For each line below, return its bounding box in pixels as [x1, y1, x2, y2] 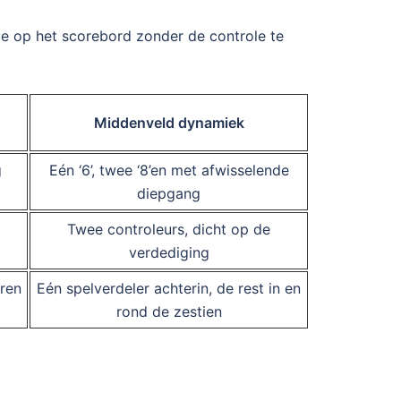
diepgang [137, 183, 200, 202]
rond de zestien [115, 302, 222, 320]
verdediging [128, 243, 209, 261]
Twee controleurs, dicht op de [67, 219, 270, 238]
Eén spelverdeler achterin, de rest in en [37, 278, 301, 297]
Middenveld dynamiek [93, 113, 244, 132]
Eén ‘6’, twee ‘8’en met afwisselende [48, 160, 289, 179]
